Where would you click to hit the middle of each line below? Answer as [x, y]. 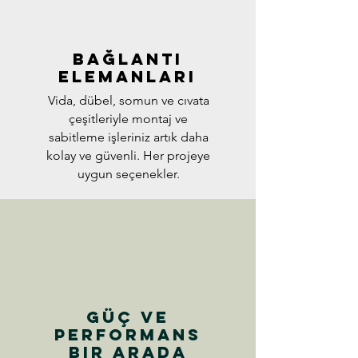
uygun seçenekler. [128, 174]
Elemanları [127, 77]
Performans [128, 335]
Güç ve [128, 317]
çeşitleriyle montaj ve [128, 119]
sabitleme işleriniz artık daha [128, 137]
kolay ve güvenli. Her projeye [128, 156]
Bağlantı [127, 59]
